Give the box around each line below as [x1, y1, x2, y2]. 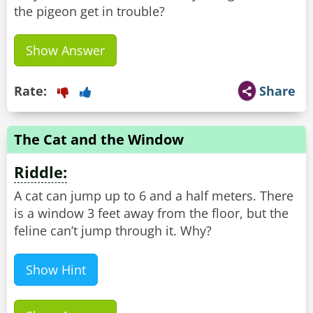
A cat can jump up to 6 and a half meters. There [14, 187, 293, 205]
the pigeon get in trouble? [14, 3, 165, 20]
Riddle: [14, 161, 67, 183]
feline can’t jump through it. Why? [14, 222, 212, 240]
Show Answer [26, 42, 105, 59]
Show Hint [26, 261, 86, 279]
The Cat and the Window [14, 130, 184, 150]
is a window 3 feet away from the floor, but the [14, 205, 289, 222]
